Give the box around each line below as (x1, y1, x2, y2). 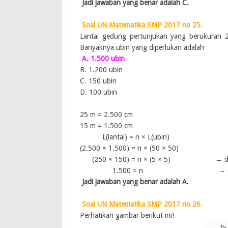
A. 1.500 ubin (81, 54, 125, 63)
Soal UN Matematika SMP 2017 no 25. (81, 21, 203, 30)
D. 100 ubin (80, 88, 117, 97)
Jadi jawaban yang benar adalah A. (81, 178, 189, 186)
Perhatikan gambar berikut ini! (80, 211, 174, 220)
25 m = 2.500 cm (80, 110, 133, 119)
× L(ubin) (141, 133, 169, 141)
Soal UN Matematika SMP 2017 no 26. (81, 200, 203, 209)
